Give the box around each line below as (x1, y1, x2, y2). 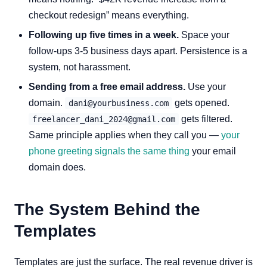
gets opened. (172, 98, 229, 108)
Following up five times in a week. (29, 30, 179, 40)
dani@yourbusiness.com (69, 98, 169, 108)
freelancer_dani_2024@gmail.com (32, 114, 175, 124)
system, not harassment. (29, 62, 131, 72)
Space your (179, 30, 229, 40)
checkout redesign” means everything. (29, 10, 189, 20)
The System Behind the (14, 200, 200, 219)
